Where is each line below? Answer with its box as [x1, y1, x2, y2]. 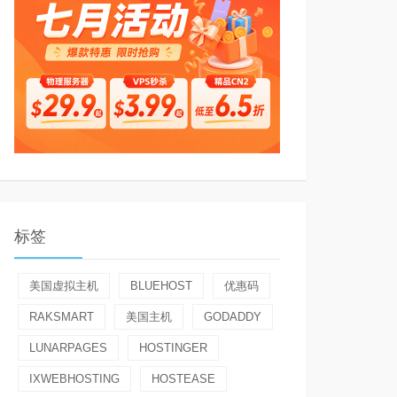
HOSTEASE [152, 372, 215, 385]
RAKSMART [29, 310, 94, 323]
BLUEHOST [130, 279, 192, 292]
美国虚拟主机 [29, 279, 98, 292]
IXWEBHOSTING [29, 372, 120, 385]
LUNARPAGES [29, 341, 107, 354]
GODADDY [204, 310, 261, 323]
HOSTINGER [139, 341, 207, 354]
